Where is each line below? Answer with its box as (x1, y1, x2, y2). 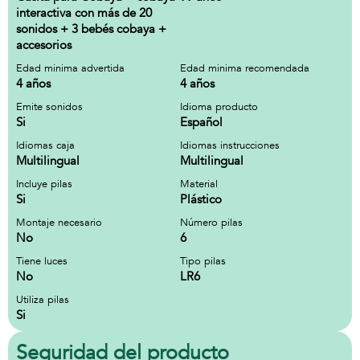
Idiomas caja (16, 138, 75, 153)
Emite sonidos (16, 100, 83, 114)
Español (180, 114, 223, 130)
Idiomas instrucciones (180, 138, 280, 153)
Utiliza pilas (16, 292, 69, 307)
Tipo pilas (180, 254, 226, 268)
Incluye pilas (16, 177, 72, 191)
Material (180, 177, 218, 191)
